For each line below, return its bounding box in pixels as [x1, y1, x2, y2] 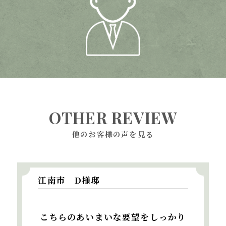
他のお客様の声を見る [72, 129, 154, 140]
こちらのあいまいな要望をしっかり [39, 210, 187, 223]
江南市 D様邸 [38, 174, 100, 186]
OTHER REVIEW [48, 106, 178, 128]
